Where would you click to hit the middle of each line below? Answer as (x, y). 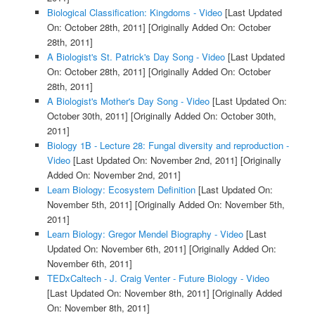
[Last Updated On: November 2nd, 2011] (154, 160)
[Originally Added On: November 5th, (208, 205)
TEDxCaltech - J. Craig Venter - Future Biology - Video (158, 278)
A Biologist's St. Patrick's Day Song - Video (136, 57)
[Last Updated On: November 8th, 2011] (128, 293)
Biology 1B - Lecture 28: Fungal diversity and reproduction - (168, 146)
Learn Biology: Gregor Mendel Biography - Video (145, 234)
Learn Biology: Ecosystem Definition (121, 190)
